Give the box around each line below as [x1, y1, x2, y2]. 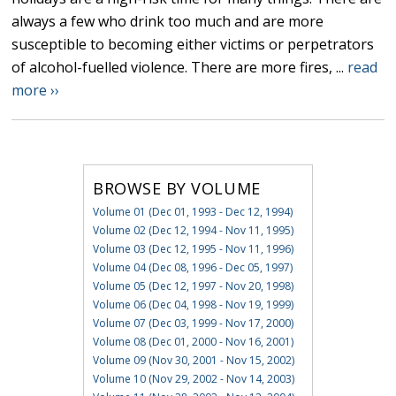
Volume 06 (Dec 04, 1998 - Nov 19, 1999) [92, 297, 293, 313]
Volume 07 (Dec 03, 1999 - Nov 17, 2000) [92, 316, 293, 331]
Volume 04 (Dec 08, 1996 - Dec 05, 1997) [92, 260, 293, 276]
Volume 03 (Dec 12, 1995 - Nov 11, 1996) [92, 241, 293, 257]
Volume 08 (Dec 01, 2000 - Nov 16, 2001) [92, 334, 293, 350]
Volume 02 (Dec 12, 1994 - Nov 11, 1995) [92, 223, 293, 239]
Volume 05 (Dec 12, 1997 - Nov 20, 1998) [92, 278, 293, 294]
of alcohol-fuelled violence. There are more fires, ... [11, 57, 348, 78]
